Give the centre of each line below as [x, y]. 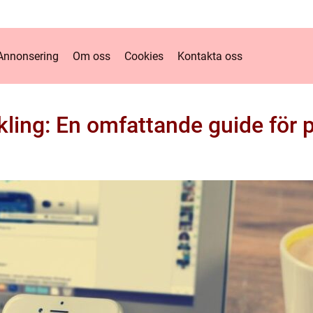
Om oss [92, 56]
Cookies [144, 56]
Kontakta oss [210, 56]
